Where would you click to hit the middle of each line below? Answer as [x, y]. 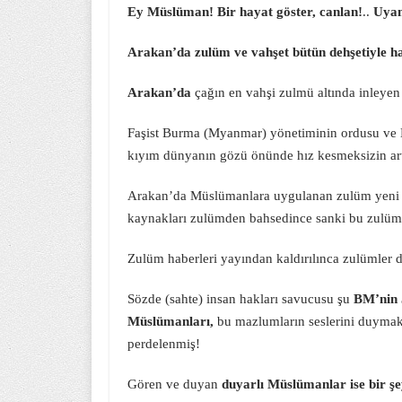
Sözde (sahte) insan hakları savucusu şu [240, 299]
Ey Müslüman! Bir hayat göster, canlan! [245, 12]
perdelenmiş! [164, 344]
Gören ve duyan [175, 384]
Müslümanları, [170, 321]
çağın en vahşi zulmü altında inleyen [297, 92]
